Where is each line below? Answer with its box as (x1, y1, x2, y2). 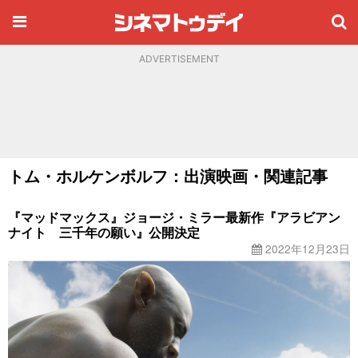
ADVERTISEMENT (138, 53, 220, 65)
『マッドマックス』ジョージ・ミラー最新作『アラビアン (8, 208, 340, 226)
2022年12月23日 (262, 241, 350, 257)
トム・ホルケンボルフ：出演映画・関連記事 (8, 164, 328, 187)
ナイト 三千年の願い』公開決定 (8, 223, 200, 241)
